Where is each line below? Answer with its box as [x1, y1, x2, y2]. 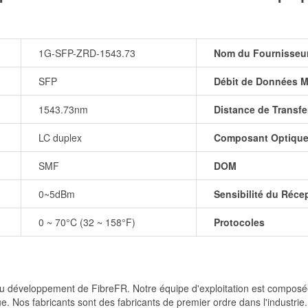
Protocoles [214, 215, 265, 230]
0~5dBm [38, 187, 75, 201]
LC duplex [38, 131, 82, 145]
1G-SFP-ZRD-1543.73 [38, 46, 135, 60]
